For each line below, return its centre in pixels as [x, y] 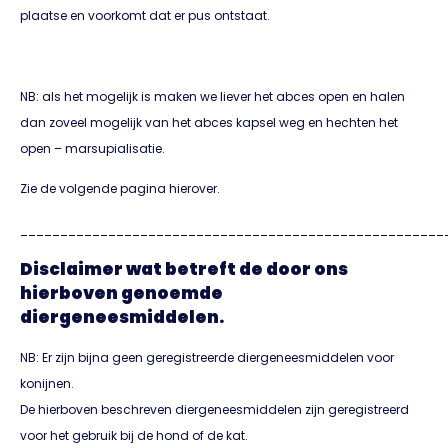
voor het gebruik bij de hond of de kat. [134, 435]
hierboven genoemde [121, 292]
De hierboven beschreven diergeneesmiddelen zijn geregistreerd [214, 409]
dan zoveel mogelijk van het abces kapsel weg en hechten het [209, 122]
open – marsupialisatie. [92, 148]
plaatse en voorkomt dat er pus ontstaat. [145, 15]
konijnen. [47, 383]
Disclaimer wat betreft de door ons [184, 268]
